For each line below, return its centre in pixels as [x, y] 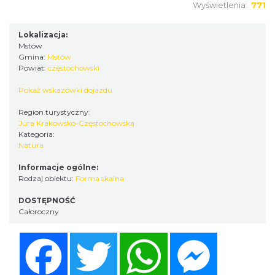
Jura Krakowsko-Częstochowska [76, 123]
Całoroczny [39, 212]
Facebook [91, 238]
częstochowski [74, 68]
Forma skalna [100, 179]
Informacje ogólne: [58, 168]
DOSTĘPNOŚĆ [47, 201]
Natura [31, 145]
